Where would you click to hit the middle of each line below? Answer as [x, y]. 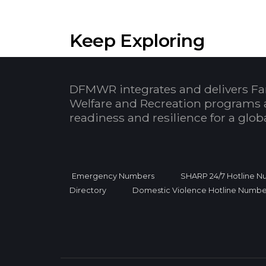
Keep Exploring [137, 40]
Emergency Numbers [113, 176]
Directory [88, 190]
